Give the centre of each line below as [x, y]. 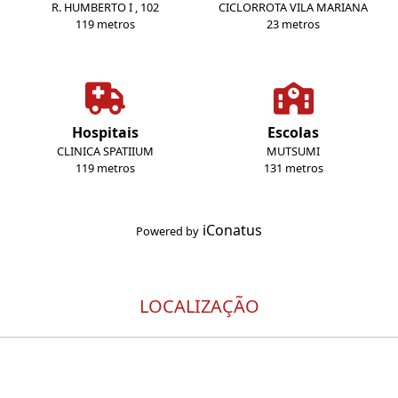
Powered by [167, 231]
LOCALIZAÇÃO [199, 306]
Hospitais [105, 132]
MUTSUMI [293, 151]
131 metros [293, 168]
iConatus [232, 230]
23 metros [293, 24]
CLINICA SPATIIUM [105, 151]
